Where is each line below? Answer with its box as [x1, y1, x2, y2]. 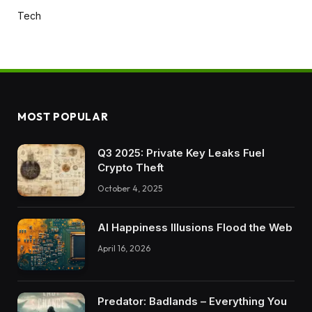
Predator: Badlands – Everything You [97, 295, 287, 309]
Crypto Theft [97, 161, 164, 175]
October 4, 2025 [97, 183, 162, 194]
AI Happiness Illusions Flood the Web [97, 220, 292, 234]
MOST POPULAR [17, 110, 109, 124]
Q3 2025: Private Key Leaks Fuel [97, 146, 265, 160]
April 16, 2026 [97, 242, 150, 253]
